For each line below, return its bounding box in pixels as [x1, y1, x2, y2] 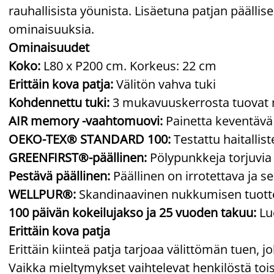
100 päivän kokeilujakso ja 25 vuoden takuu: [9, 204, 256, 221]
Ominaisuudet [9, 39, 89, 56]
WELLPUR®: [9, 185, 79, 202]
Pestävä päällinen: [9, 167, 113, 184]
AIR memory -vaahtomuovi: [9, 112, 163, 129]
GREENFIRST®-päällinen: [9, 149, 150, 166]
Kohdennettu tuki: [9, 94, 109, 111]
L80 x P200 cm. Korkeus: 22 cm [40, 57, 217, 74]
